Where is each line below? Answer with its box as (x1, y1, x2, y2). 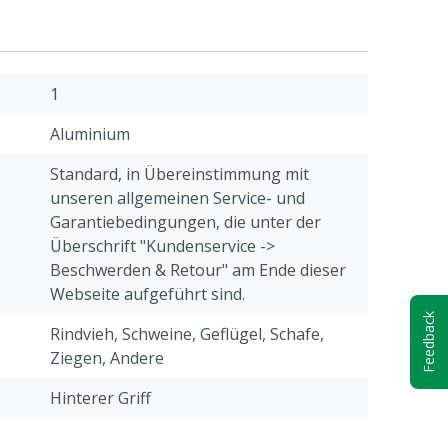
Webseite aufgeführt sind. (50, 283, 245, 305)
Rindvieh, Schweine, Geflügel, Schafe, (50, 323, 324, 345)
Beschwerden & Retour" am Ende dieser (50, 259, 346, 281)
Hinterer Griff (50, 387, 151, 409)
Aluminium (50, 123, 130, 145)
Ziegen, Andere (50, 347, 164, 369)
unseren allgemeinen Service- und (50, 187, 305, 209)
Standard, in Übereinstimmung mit (50, 163, 309, 185)
